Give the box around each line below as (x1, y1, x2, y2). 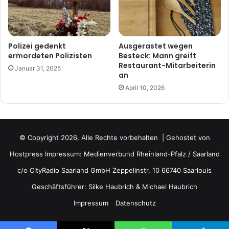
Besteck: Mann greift (119, 50, 196, 61)
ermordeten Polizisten (8, 50, 92, 61)
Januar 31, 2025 (15, 64, 61, 72)
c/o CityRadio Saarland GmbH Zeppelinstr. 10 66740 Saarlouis (17, 166, 212, 174)
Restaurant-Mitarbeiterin (119, 60, 216, 71)
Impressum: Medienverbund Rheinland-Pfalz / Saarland (42, 149, 220, 158)
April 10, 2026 (125, 83, 165, 91)
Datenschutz (115, 198, 156, 207)
